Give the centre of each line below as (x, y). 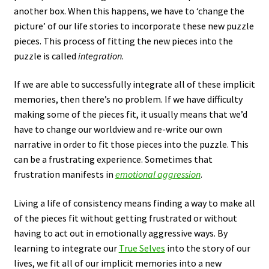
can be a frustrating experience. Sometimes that (113, 159)
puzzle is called (46, 56)
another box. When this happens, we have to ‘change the (129, 11)
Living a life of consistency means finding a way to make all (134, 203)
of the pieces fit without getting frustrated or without (125, 218)
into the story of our (207, 248)
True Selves (142, 248)
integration (100, 56)
